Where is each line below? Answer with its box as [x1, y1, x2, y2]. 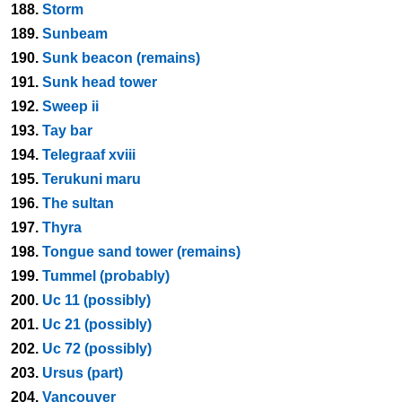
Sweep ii [42, 99, 99, 114]
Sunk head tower [42, 74, 157, 90]
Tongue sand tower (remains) [42, 244, 240, 259]
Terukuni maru [42, 171, 141, 187]
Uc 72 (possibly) [42, 341, 152, 356]
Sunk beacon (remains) [42, 50, 200, 66]
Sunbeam [42, 26, 108, 41]
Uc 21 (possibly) [42, 317, 152, 332]
